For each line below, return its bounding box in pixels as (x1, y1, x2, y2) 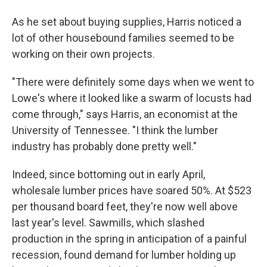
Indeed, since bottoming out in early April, (12, 168, 205, 181)
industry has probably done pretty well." (12, 140, 197, 153)
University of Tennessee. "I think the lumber (12, 124, 218, 136)
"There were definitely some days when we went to (12, 76, 254, 88)
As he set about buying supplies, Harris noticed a (12, 15, 241, 28)
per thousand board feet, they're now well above (12, 200, 238, 213)
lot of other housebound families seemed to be (12, 32, 234, 44)
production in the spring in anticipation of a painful (12, 232, 247, 245)
